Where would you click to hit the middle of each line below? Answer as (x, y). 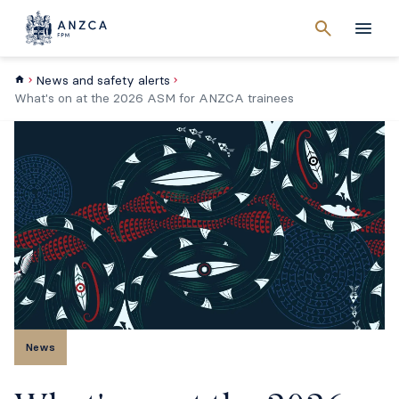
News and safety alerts (103, 80)
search (345, 36)
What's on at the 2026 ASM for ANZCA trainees (154, 98)
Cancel (347, 29)
